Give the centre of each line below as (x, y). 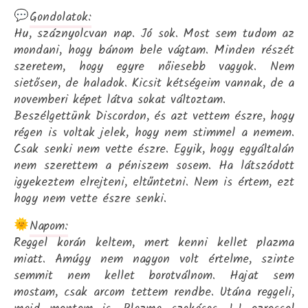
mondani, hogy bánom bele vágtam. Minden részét (154, 50)
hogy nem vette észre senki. (90, 199)
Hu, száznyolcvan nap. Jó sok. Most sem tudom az (154, 34)
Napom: (48, 226)
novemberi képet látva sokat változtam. (120, 100)
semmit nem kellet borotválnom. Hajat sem (154, 276)
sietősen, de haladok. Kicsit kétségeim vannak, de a (154, 83)
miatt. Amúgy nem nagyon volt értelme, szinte (154, 259)
